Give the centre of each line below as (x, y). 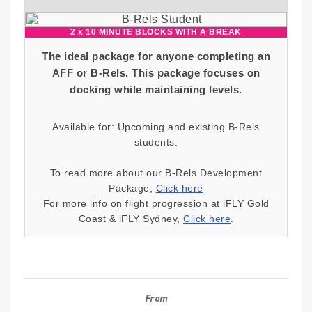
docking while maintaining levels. (156, 89)
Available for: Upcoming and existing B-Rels (156, 127)
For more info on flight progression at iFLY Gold (156, 203)
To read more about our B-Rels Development (156, 173)
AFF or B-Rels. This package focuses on (156, 73)
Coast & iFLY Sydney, (131, 219)
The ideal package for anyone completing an (156, 56)
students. (156, 142)
